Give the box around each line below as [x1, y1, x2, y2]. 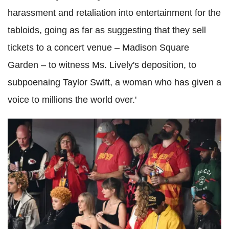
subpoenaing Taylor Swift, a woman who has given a [8, 77, 221, 87]
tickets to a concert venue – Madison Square [8, 42, 189, 53]
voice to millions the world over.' [8, 94, 136, 105]
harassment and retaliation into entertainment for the [8, 7, 221, 18]
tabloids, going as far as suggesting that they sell [8, 25, 206, 35]
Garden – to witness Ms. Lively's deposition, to [8, 59, 196, 70]
